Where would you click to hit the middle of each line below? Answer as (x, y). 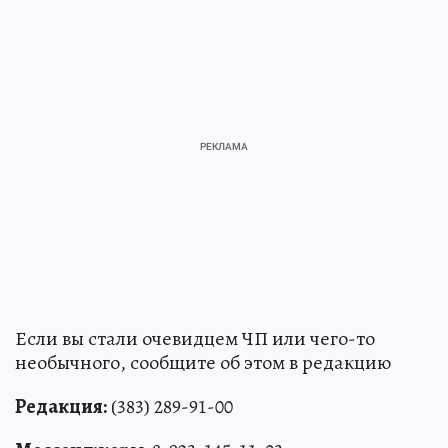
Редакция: (61, 406)
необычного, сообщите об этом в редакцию (203, 362)
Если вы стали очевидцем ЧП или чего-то (195, 338)
